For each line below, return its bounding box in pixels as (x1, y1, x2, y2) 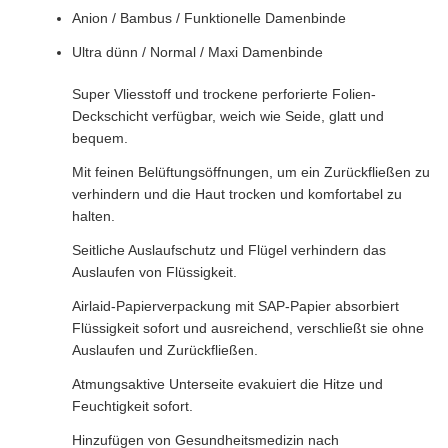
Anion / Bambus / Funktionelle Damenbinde (72, 10, 346, 26)
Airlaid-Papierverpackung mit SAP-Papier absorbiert (72, 298, 399, 314)
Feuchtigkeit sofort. (72, 398, 193, 414)
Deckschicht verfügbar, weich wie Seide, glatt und (72, 108, 384, 124)
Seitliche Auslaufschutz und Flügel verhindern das (72, 242, 386, 258)
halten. (72, 208, 115, 224)
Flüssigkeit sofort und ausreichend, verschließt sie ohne (72, 320, 424, 336)
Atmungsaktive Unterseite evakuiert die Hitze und (72, 376, 383, 392)
